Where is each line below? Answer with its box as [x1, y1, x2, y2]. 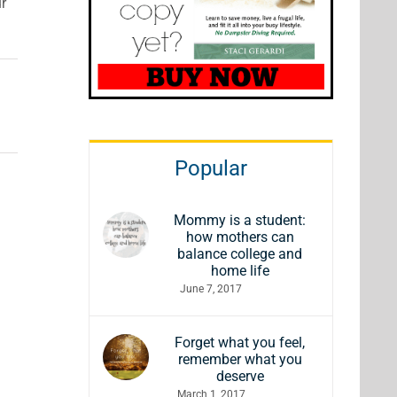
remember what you [177, 351, 302, 369]
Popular [175, 156, 247, 182]
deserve [215, 368, 264, 385]
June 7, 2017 [180, 283, 242, 296]
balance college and [177, 245, 302, 263]
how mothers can [185, 229, 294, 246]
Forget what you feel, [175, 334, 305, 352]
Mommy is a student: [174, 212, 306, 230]
